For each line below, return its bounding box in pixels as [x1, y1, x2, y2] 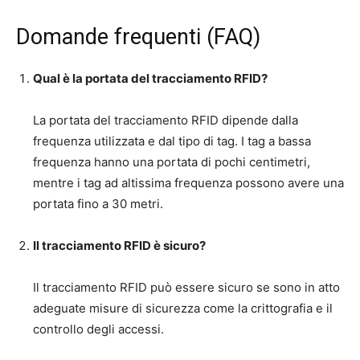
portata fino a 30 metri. [33, 195, 163, 211]
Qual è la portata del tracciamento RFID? [33, 70, 268, 86]
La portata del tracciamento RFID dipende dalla [33, 112, 298, 128]
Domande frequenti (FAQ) [16, 23, 260, 50]
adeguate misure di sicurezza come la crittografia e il [33, 300, 333, 316]
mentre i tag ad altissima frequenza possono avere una [33, 174, 344, 190]
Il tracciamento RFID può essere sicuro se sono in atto [33, 279, 340, 295]
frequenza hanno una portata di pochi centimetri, [33, 153, 310, 170]
